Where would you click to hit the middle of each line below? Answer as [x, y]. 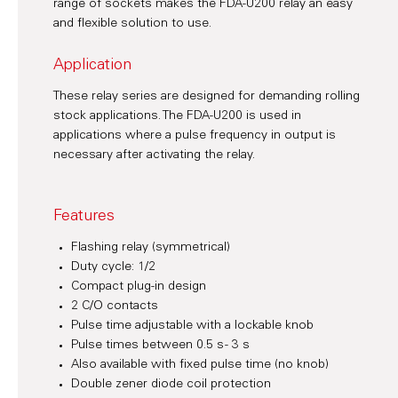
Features [84, 216]
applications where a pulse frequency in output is [195, 135]
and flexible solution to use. [132, 24]
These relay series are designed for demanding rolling [207, 96]
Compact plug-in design [139, 287]
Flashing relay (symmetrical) [151, 247]
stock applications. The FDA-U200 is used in [177, 116]
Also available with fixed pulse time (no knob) [200, 365]
